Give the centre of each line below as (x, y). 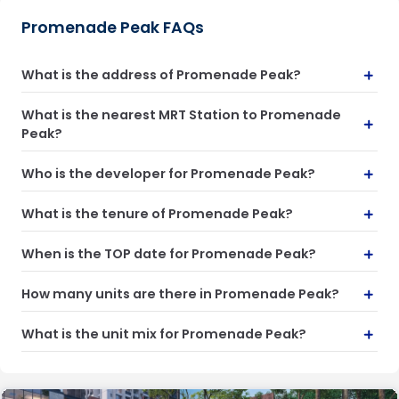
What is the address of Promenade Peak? (161, 75)
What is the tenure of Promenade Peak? (157, 214)
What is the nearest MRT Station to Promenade (181, 115)
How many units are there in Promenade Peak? (180, 294)
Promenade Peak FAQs (113, 28)
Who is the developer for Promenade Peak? (168, 174)
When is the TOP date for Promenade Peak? (169, 254)
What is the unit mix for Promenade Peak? (164, 334)
